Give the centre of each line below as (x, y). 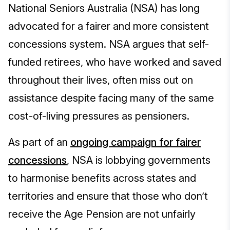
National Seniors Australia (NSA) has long (104, 8)
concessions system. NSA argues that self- (109, 44)
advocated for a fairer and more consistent (109, 26)
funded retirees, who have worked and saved (115, 62)
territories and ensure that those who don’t (108, 196)
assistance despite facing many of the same (111, 98)
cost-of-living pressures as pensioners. (100, 116)
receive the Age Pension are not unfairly (102, 214)
